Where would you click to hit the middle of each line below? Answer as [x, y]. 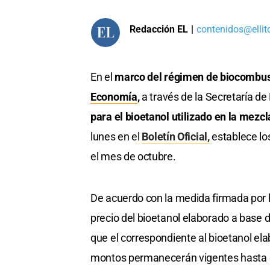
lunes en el [116, 137]
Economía [114, 97]
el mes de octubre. [133, 157]
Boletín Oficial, [176, 137]
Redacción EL [159, 29]
